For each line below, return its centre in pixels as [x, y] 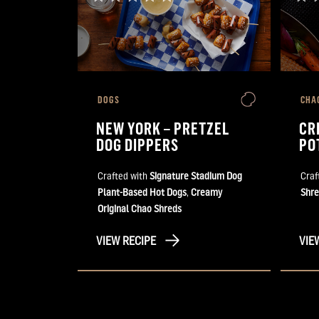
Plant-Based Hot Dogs [142, 192]
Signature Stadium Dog [196, 176]
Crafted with [124, 176]
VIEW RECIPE [126, 241]
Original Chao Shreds [140, 208]
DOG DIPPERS [138, 144]
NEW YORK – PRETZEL [163, 128]
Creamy [206, 192]
